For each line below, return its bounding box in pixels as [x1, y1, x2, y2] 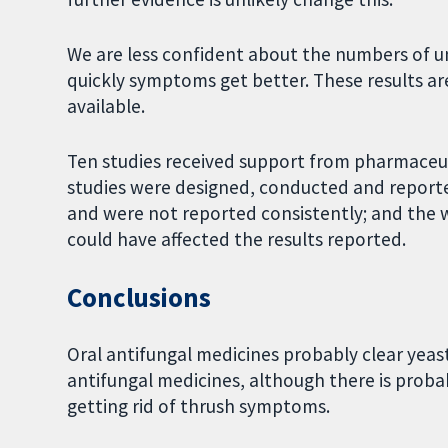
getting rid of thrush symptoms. [67, 394, 331, 419]
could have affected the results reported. [67, 226, 407, 251]
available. [67, 93, 146, 118]
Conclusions [67, 280, 211, 314]
